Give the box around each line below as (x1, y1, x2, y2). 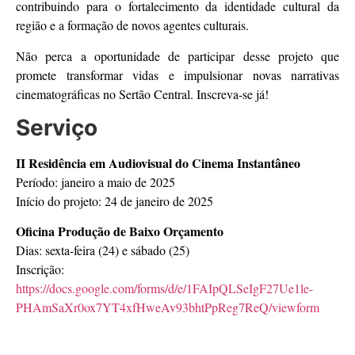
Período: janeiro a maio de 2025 (16, 173, 175, 190)
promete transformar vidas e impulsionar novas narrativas (16, 66, 339, 83)
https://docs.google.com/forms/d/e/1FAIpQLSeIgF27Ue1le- (16, 280, 313, 297)
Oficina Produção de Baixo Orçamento (16, 222, 223, 241)
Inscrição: (16, 261, 68, 278)
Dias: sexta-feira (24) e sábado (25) (16, 242, 189, 259)
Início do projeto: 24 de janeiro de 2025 (16, 192, 213, 209)
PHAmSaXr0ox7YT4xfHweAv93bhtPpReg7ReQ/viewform (16, 299, 319, 316)
